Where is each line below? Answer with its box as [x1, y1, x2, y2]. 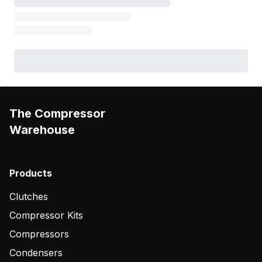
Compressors [9, 228, 69, 240]
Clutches [9, 191, 48, 202]
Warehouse [9, 123, 75, 137]
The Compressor [9, 106, 105, 120]
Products [9, 167, 52, 179]
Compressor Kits [9, 209, 83, 221]
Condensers [9, 247, 63, 258]
